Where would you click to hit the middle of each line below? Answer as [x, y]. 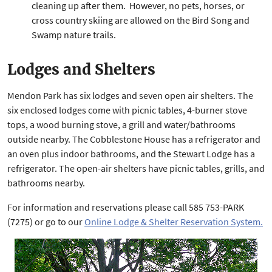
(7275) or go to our [46, 222]
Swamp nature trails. [74, 35]
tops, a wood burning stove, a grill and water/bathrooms [121, 124]
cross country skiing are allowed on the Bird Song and [141, 20]
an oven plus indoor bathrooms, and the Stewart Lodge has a [131, 154]
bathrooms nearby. [46, 183]
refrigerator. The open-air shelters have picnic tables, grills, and [136, 168]
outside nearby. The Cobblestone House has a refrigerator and [134, 139]
